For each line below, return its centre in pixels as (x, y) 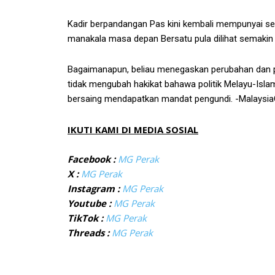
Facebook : (91, 159)
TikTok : (85, 218)
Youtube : (89, 203)
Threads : (88, 233)
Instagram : (94, 188)
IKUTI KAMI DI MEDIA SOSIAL (133, 130)
